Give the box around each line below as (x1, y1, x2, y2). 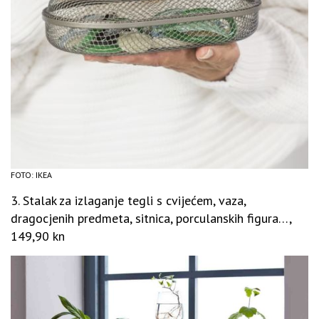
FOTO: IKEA (11, 169, 52, 181)
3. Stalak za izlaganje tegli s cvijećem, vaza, (11, 192, 246, 209)
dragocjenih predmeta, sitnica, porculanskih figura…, (11, 210, 291, 227)
